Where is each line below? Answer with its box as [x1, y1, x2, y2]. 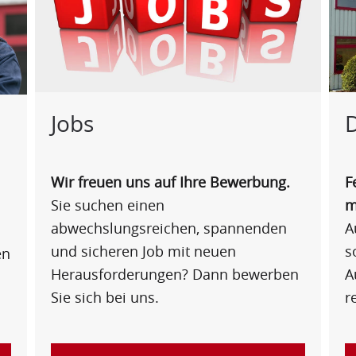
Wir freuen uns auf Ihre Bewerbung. [51, 172, 290, 192]
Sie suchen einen [51, 195, 164, 215]
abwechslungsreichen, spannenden [51, 218, 287, 238]
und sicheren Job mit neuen [51, 241, 236, 261]
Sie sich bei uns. [51, 287, 159, 307]
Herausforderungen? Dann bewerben [51, 264, 299, 284]
